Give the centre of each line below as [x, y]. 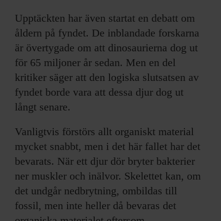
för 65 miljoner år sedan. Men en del [95, 63]
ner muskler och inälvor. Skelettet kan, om [108, 176]
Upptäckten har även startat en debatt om [105, 18]
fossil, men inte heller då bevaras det [95, 206]
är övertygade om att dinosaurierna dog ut [106, 48]
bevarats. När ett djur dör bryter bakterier [105, 161]
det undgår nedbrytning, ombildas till [96, 191]
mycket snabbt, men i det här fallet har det [108, 147]
